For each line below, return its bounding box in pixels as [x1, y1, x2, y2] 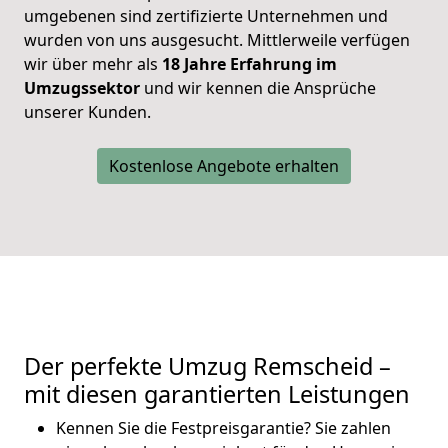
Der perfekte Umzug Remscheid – [24, 349, 391, 382]
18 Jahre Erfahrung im [162, 52, 337, 75]
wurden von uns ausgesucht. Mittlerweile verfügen [24, 28, 410, 51]
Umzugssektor [24, 76, 140, 99]
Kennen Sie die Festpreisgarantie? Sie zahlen [56, 416, 391, 439]
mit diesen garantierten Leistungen [24, 377, 410, 410]
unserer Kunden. [24, 100, 151, 123]
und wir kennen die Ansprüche [140, 76, 376, 99]
